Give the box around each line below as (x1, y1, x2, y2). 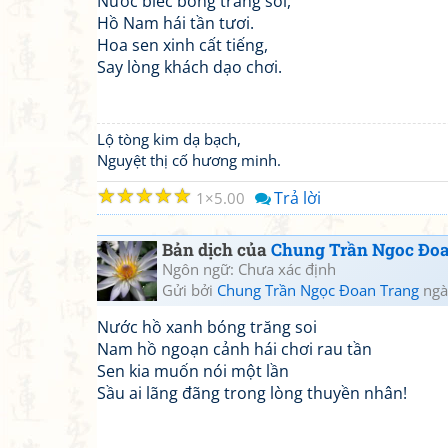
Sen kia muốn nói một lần (97, 360, 289, 382)
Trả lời (274, 187, 321, 209)
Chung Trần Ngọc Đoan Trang (217, 280, 419, 300)
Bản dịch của (162, 238, 271, 261)
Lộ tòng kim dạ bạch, (97, 129, 241, 149)
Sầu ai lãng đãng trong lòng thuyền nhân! (97, 382, 407, 404)
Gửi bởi (162, 280, 217, 300)
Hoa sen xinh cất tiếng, (97, 34, 268, 56)
